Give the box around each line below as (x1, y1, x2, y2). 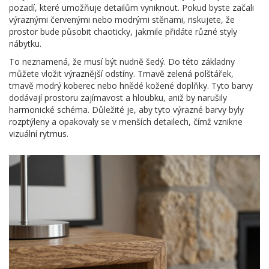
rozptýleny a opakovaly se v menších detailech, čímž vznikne (9, 116, 243, 128)
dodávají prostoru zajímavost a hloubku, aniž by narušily (9, 92, 227, 104)
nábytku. (9, 38, 41, 50)
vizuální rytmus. (9, 128, 68, 140)
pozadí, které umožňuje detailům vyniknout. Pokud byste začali (9, 2, 254, 14)
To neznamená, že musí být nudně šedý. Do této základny (9, 56, 235, 68)
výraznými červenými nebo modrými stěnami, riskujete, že (9, 14, 235, 26)
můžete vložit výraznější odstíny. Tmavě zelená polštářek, (9, 68, 234, 80)
